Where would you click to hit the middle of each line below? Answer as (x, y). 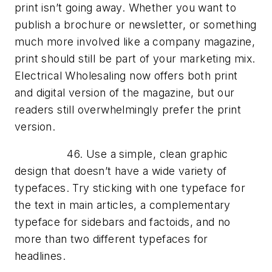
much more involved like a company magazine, (135, 41)
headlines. (40, 256)
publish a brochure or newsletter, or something (136, 24)
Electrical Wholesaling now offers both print (126, 75)
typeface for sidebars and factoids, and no (123, 222)
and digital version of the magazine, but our (125, 92)
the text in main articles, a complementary (123, 205)
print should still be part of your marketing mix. (135, 58)
